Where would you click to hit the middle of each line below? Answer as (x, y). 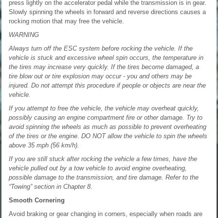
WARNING (24, 35)
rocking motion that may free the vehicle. (66, 21)
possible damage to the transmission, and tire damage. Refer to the (104, 177)
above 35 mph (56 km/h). (44, 145)
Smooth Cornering (37, 200)
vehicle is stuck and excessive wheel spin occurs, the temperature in (106, 57)
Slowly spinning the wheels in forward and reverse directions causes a (107, 12)
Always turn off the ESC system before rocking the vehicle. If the (101, 48)
